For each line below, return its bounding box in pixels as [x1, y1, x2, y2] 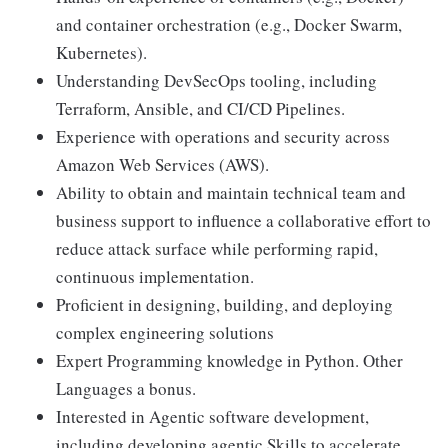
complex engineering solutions [56, 321, 274, 345]
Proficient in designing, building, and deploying [56, 293, 393, 317]
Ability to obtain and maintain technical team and [56, 181, 406, 205]
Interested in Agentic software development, [56, 405, 369, 429]
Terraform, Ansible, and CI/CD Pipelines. [56, 97, 345, 121]
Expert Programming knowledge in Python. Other [56, 349, 403, 373]
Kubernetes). [56, 41, 147, 65]
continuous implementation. [56, 265, 254, 289]
